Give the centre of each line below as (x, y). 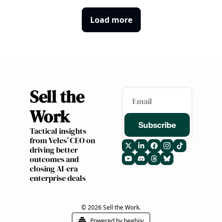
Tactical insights (58, 131)
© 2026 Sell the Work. (111, 208)
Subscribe (157, 125)
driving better (54, 150)
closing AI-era (54, 169)
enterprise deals (58, 178)
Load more (111, 20)
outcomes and (54, 159)
